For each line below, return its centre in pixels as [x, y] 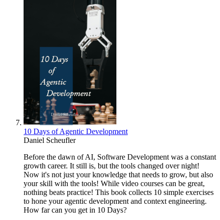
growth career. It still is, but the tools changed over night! [111, 166]
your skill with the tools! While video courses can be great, [114, 184]
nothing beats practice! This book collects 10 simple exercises [119, 192]
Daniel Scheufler [50, 140]
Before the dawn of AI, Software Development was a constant [120, 157]
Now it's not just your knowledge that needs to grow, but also [118, 175]
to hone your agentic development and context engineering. [115, 201]
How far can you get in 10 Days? [75, 210]
